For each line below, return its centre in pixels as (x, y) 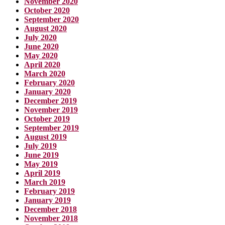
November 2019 (51, 109)
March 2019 (45, 182)
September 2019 (51, 128)
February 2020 (49, 82)
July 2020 (40, 37)
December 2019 (50, 100)
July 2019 (40, 146)
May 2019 (41, 164)
